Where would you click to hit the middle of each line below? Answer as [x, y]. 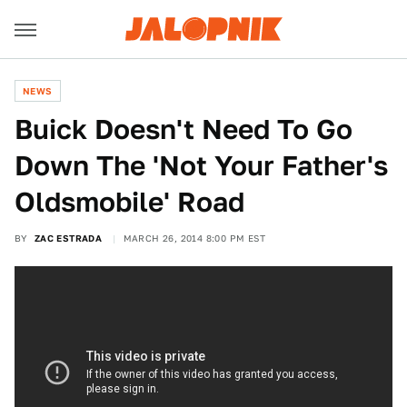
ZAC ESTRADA [68, 238]
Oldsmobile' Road [129, 202]
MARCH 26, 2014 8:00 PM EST [194, 238]
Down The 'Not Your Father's [201, 165]
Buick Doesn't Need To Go [184, 129]
